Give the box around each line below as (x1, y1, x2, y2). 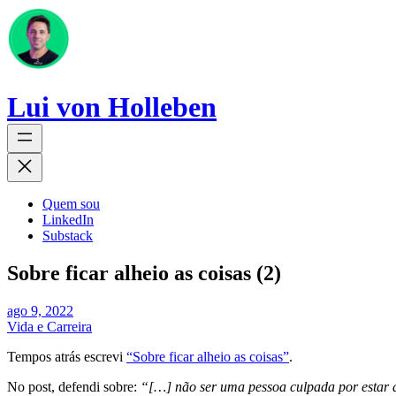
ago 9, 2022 (7, 303, 73, 319)
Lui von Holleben (7, 91, 217, 124)
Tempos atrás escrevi (7, 349, 126, 365)
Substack (42, 228, 93, 244)
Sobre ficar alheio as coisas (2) (7, 262, 281, 286)
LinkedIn (42, 212, 94, 228)
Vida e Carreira (7, 319, 92, 335)
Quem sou (42, 196, 100, 212)
